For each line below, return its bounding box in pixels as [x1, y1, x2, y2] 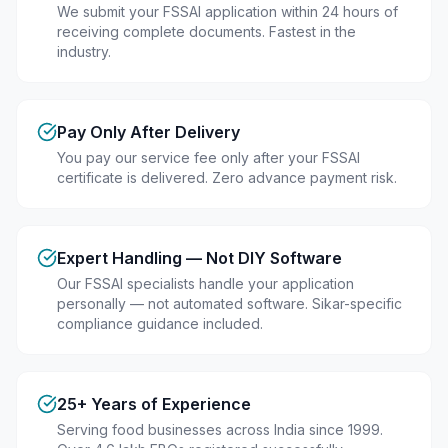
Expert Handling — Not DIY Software [57, 248, 342, 268]
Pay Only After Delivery [57, 122, 240, 142]
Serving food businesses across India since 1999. [57, 421, 383, 438]
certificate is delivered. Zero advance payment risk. [57, 169, 397, 186]
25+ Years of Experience [57, 394, 251, 414]
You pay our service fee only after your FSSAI [57, 149, 360, 166]
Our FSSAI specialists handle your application [57, 275, 354, 292]
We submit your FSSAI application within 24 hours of [57, 3, 398, 20]
